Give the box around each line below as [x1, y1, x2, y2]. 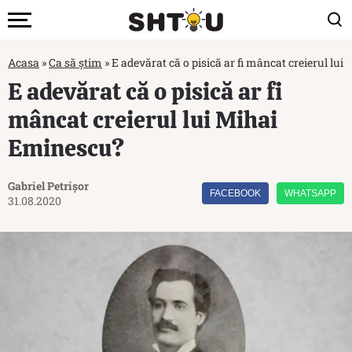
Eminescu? [8, 133, 124, 163]
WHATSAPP [284, 188, 336, 199]
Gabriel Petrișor [8, 178, 89, 193]
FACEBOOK [210, 188, 261, 199]
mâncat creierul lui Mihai [8, 104, 277, 135]
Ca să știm [49, 55, 102, 70]
